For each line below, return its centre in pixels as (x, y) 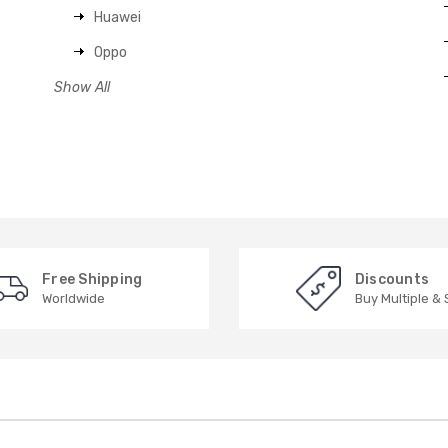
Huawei (118, 17)
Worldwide (74, 298)
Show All (82, 87)
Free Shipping (92, 279)
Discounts (391, 279)
